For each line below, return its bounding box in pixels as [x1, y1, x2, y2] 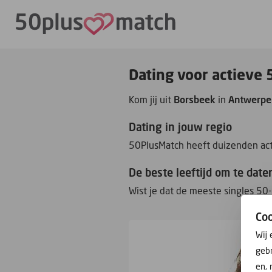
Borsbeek [174, 93, 216, 106]
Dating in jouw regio [129, 120, 233, 134]
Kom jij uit [129, 93, 174, 106]
